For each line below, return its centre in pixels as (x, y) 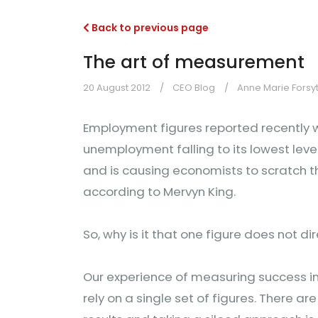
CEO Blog (194, 88)
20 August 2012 (117, 88)
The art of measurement (194, 62)
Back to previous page (149, 28)
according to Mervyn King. (159, 192)
